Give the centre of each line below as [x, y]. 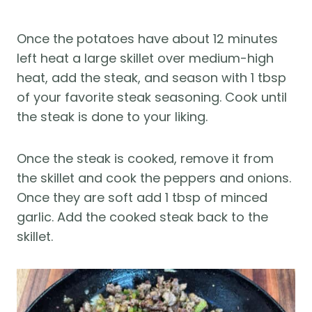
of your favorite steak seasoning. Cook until [152, 97]
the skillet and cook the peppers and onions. [154, 178]
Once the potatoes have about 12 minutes [147, 39]
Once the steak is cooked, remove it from [145, 159]
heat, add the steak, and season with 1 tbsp [151, 78]
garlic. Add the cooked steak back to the [142, 217]
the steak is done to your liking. [112, 117]
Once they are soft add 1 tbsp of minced [142, 198]
